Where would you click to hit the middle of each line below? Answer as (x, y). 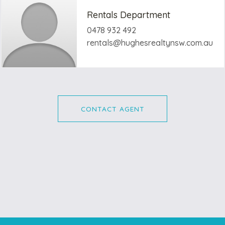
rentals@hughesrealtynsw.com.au (150, 42)
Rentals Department (128, 15)
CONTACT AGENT (113, 108)
